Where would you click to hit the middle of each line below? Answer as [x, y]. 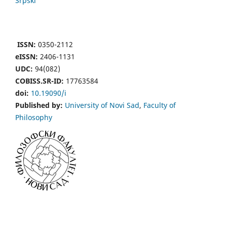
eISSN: [27, 56]
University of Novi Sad [102, 105]
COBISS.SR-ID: [40, 81]
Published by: [39, 105]
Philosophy [34, 117]
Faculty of [160, 105]
